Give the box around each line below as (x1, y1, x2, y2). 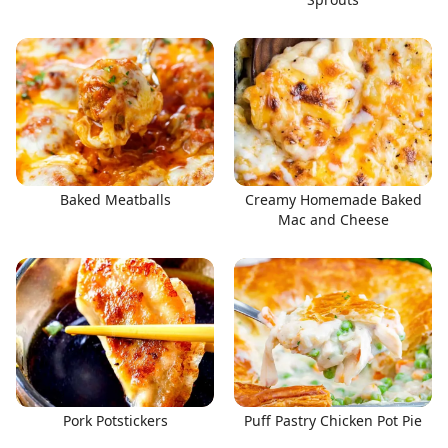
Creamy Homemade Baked (244, 190, 422, 209)
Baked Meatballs (59, 190, 171, 209)
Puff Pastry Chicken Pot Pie (244, 410, 422, 430)
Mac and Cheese (277, 210, 389, 229)
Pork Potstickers (62, 410, 168, 430)
